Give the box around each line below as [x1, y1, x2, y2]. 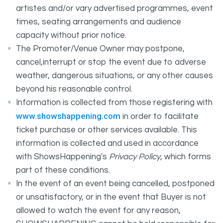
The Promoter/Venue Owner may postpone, [16, 44, 185, 53]
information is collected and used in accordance [16, 139, 199, 148]
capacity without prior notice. [16, 31, 126, 40]
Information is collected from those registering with [16, 98, 213, 107]
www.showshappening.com [16, 111, 120, 121]
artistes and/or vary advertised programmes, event [16, 4, 213, 13]
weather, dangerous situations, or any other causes [16, 71, 213, 80]
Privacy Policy [109, 152, 160, 161]
